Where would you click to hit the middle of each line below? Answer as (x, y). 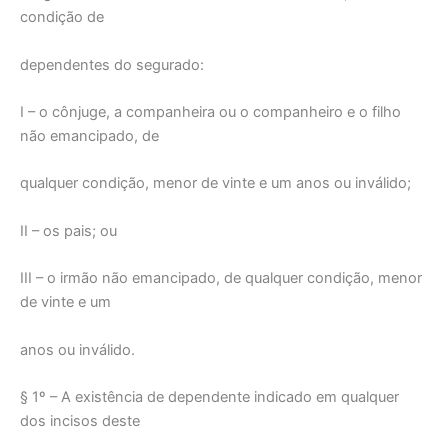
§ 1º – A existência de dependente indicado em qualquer (209, 396)
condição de (62, 17)
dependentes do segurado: (112, 64)
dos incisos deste (80, 420)
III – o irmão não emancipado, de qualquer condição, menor (221, 278)
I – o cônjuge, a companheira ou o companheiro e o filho (210, 112)
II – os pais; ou (68, 230)
